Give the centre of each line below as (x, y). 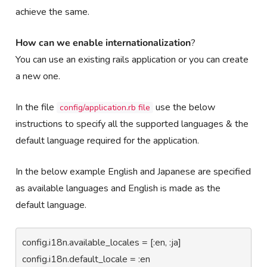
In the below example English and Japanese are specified (133, 171)
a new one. (38, 76)
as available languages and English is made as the (118, 188)
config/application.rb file (105, 107)
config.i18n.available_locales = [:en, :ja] (102, 242)
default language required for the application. (108, 140)
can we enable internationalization (115, 43)
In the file (36, 107)
